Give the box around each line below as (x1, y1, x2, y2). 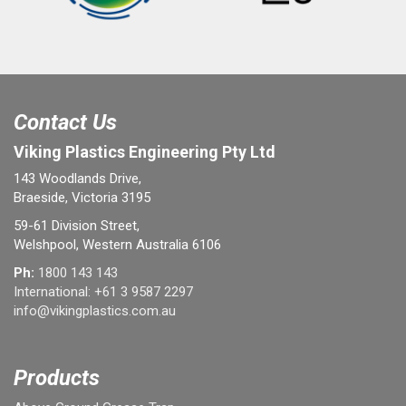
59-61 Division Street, (14, 217, 140, 234)
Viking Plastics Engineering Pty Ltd (14, 142, 275, 161)
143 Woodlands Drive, (14, 170, 141, 187)
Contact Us (14, 110, 117, 135)
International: (14, 284, 94, 300)
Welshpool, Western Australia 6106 (14, 237, 221, 253)
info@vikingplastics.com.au (14, 303, 176, 319)
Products (14, 365, 100, 391)
